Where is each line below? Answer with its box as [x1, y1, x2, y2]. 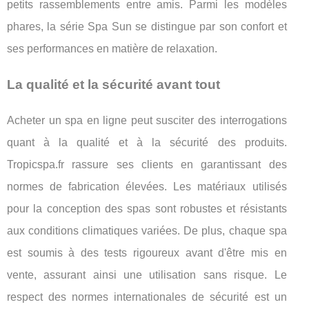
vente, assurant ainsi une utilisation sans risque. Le [7, 268, 287, 281]
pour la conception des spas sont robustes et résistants [7, 202, 287, 215]
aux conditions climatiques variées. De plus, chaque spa [7, 224, 287, 237]
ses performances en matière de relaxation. [7, 42, 217, 54]
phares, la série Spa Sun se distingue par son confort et [7, 20, 287, 32]
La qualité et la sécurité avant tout [7, 77, 220, 92]
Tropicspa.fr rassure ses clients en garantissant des [7, 158, 287, 170]
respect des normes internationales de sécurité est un [7, 290, 287, 303]
